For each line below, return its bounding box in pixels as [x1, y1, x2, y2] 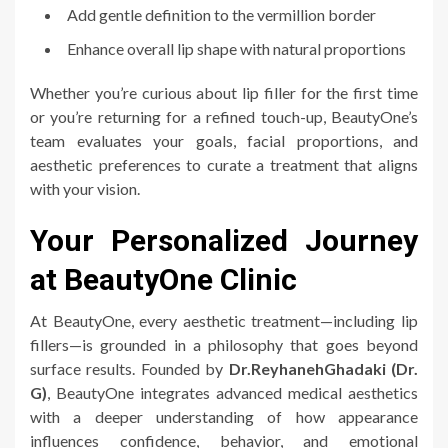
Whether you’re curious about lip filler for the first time [30, 83, 418, 103]
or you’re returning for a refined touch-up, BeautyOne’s [30, 107, 418, 127]
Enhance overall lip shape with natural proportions [67, 39, 406, 59]
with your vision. [30, 179, 140, 199]
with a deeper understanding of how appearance [30, 407, 418, 427]
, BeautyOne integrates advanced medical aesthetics [47, 383, 418, 403]
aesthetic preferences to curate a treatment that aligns [30, 155, 418, 175]
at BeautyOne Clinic [30, 262, 297, 298]
